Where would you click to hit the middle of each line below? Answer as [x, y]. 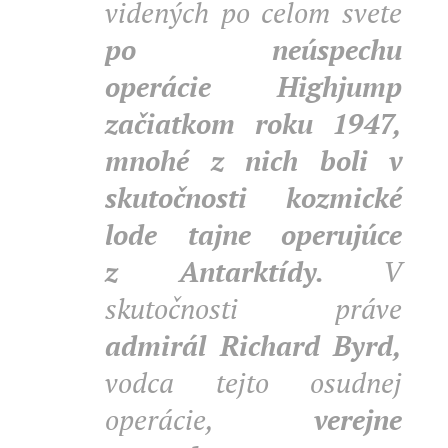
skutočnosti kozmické [253, 197]
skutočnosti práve [253, 308]
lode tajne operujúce [253, 234]
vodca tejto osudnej [253, 382]
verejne [358, 419]
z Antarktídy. [214, 271]
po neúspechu [253, 49]
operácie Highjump [253, 86]
